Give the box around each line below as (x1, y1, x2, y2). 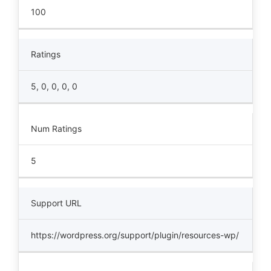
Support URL (31, 198, 82, 208)
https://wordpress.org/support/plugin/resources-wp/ (31, 230, 239, 240)
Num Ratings (31, 123, 82, 134)
